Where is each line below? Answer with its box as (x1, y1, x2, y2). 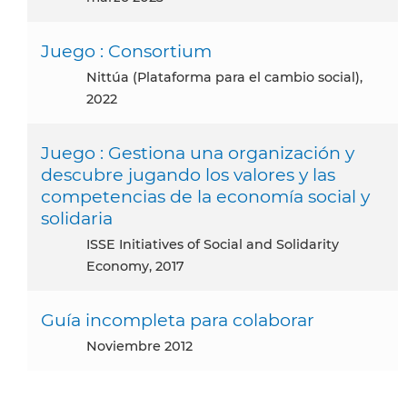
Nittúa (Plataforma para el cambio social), (86, 69, 97, 86)
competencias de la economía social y (41, 185, 370, 208)
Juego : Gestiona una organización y (41, 142, 354, 164)
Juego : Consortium (41, 40, 212, 63)
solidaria (41, 207, 113, 230)
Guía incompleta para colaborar (41, 309, 314, 332)
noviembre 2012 (97, 338, 193, 355)
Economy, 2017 (86, 258, 184, 275)
